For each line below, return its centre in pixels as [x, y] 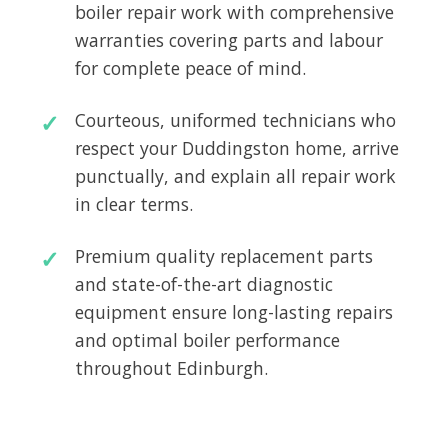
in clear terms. [134, 204]
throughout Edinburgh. [171, 368]
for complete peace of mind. [190, 68]
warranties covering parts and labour [229, 40]
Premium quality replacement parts [224, 256]
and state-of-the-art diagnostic [204, 284]
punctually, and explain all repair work [235, 176]
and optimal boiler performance [207, 340]
